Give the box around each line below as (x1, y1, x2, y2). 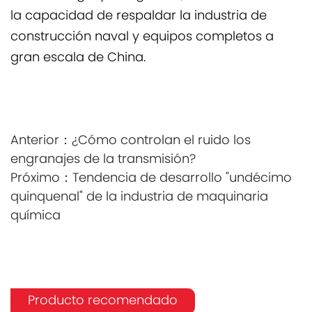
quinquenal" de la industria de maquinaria (10, 187, 268, 208)
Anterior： (10, 130, 72, 152)
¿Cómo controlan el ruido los (72, 130, 251, 152)
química (10, 205, 61, 227)
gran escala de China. (10, 47, 146, 69)
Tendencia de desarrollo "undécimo (72, 168, 292, 189)
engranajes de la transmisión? (10, 149, 196, 171)
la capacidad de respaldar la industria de (10, 6, 267, 27)
